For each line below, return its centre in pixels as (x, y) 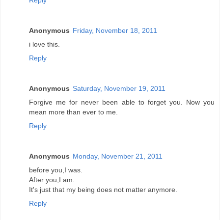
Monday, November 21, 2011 (118, 156)
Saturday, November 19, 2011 (119, 89)
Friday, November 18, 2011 (115, 31)
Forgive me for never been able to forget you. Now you (122, 102)
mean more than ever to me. (73, 112)
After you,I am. (52, 180)
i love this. (44, 44)
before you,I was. (56, 170)
